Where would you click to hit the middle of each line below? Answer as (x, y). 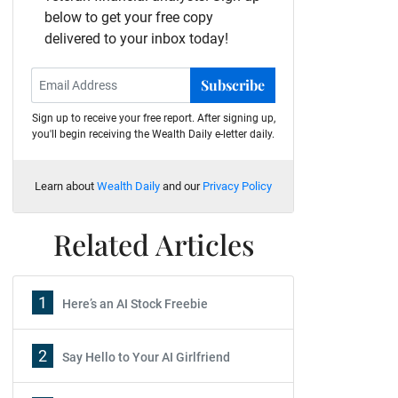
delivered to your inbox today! (136, 39)
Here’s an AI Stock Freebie (135, 304)
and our (181, 186)
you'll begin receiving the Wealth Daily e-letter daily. (153, 134)
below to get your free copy (129, 17)
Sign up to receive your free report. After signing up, (153, 118)
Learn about (66, 186)
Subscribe (233, 85)
